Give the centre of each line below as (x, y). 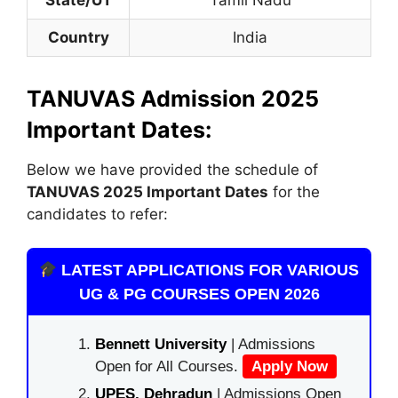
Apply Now (290, 366)
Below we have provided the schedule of (172, 169)
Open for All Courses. (169, 366)
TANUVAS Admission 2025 (173, 98)
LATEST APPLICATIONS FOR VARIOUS (208, 270)
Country (78, 37)
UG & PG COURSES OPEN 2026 (199, 294)
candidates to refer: (97, 214)
